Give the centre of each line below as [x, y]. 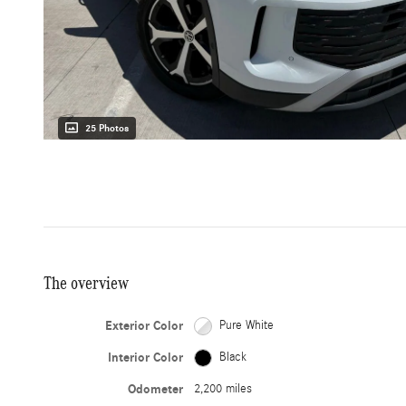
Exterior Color [145, 326]
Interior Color [146, 358]
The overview [86, 283]
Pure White [247, 326]
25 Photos [107, 129]
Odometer [156, 390]
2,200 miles [223, 389]
